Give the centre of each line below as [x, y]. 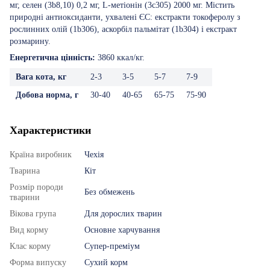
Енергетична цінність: [52, 57]
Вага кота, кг [41, 77]
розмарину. [30, 41]
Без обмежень [109, 192]
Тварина [25, 171]
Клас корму [30, 246]
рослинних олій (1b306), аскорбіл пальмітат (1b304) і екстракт [123, 29]
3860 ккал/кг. [120, 57]
